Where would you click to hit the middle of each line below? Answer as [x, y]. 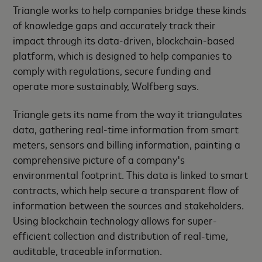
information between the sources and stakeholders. [129, 205]
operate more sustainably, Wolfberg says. [106, 85]
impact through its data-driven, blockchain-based [124, 39]
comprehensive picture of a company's [99, 159]
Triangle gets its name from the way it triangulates [128, 114]
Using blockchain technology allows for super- [115, 220]
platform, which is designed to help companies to [123, 55]
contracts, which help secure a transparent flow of [126, 190]
